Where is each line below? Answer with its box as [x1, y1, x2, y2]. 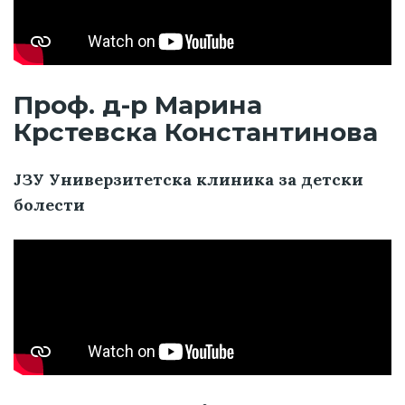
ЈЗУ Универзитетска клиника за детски [14, 168, 363, 190]
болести [14, 193, 85, 215]
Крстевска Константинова [14, 116, 378, 147]
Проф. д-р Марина [14, 89, 262, 120]
